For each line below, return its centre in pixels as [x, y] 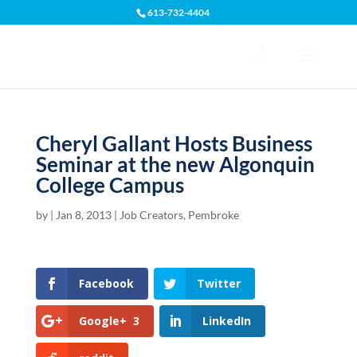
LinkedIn [226, 321]
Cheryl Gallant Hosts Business [174, 143]
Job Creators [151, 215]
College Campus [110, 185]
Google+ [102, 321]
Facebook [106, 283]
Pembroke [213, 215]
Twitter [218, 283]
